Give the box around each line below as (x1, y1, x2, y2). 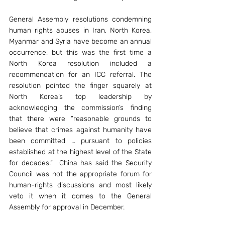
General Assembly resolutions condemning (9, 15, 152, 24)
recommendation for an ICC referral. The (9, 70, 152, 79)
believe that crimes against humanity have (9, 126, 152, 134)
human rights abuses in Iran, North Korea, (9, 26, 152, 35)
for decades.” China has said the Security (9, 159, 152, 167)
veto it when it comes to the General (9, 192, 152, 200)
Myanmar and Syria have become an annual (9, 37, 152, 46)
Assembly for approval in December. (9, 203, 125, 211)
